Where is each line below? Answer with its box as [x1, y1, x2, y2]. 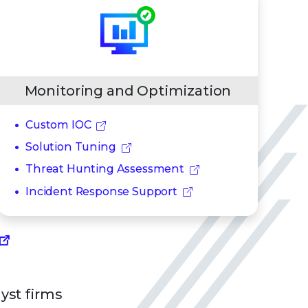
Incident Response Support [25, 184, 177, 198]
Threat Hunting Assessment [25, 162, 184, 176]
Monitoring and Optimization [24, 82, 232, 99]
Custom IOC [25, 118, 91, 131]
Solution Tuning [25, 140, 116, 154]
